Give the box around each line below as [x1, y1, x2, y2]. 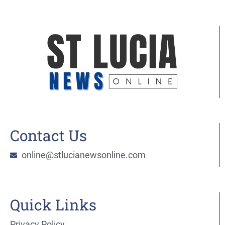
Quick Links [10, 194, 96, 214]
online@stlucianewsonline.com [21, 149, 146, 160]
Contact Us [10, 125, 87, 145]
